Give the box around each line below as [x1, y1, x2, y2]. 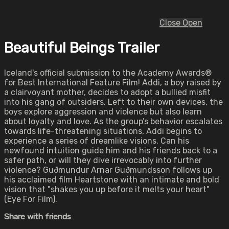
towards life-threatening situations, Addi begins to [4, 126, 202, 136]
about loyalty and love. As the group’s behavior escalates [4, 117, 222, 127]
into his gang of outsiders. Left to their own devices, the [4, 97, 223, 107]
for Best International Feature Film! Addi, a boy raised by [4, 78, 221, 88]
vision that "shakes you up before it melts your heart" [4, 185, 210, 195]
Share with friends [4, 212, 71, 222]
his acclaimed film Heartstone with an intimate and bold [4, 175, 219, 185]
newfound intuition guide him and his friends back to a [4, 146, 217, 156]
